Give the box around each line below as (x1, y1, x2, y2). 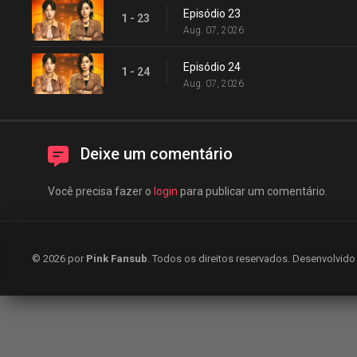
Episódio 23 (183, 7, 241, 20)
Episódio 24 (183, 61, 241, 73)
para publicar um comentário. (178, 185, 328, 198)
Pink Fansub (86, 253, 147, 265)
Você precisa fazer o (48, 185, 154, 198)
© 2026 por (32, 253, 86, 265)
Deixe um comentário (80, 144, 233, 163)
